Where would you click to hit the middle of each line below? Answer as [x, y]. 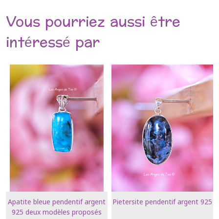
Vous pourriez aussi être [93, 22]
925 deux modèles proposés [56, 212]
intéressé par [53, 43]
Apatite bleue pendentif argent [56, 201]
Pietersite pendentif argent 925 [163, 201]
